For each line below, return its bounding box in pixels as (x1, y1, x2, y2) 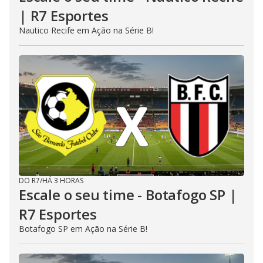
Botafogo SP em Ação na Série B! (19, 222, 147, 234)
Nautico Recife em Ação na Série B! (19, 24, 154, 36)
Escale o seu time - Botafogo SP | (19, 184, 237, 204)
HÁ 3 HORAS (42, 175, 83, 186)
